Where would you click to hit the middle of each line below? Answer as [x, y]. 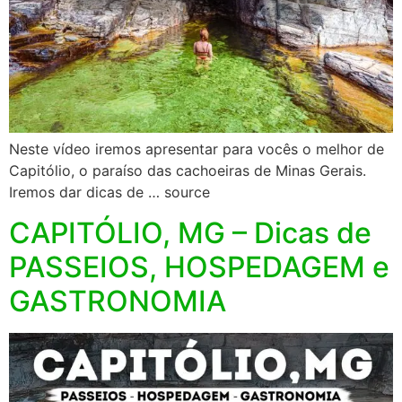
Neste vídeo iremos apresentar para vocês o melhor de [197, 149]
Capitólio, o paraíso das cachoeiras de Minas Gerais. [188, 171]
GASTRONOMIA [118, 301]
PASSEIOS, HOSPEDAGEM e [199, 267]
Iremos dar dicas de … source [109, 192]
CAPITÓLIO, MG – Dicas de [190, 232]
